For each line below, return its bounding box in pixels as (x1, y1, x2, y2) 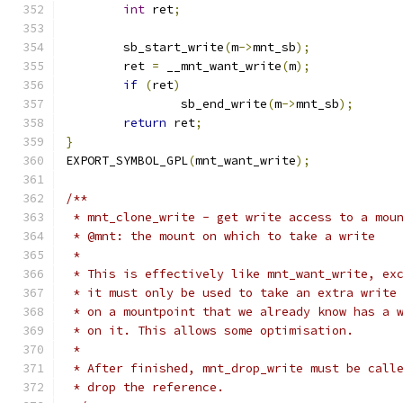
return (123, 115, 166, 130)
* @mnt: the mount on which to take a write (66, 228, 375, 244)
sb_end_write (181, 96, 267, 112)
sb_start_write (123, 40, 224, 55)
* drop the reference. (66, 380, 224, 395)
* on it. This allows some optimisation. (66, 323, 354, 338)
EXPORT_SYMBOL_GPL (66, 153, 188, 168)
